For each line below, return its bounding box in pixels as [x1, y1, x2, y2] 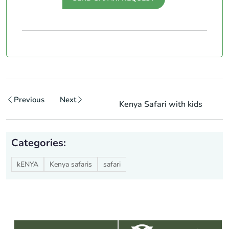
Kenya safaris [50, 159, 92, 169]
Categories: [11, 135, 66, 150]
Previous [14, 94, 44, 105]
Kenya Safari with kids [119, 98, 202, 110]
